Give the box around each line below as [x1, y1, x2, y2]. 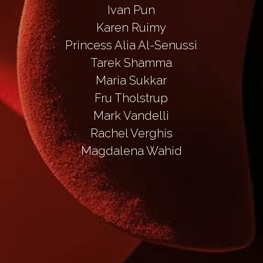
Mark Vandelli [93, 108, 170, 123]
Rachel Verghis [90, 126, 173, 140]
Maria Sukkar [96, 73, 167, 87]
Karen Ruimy [96, 20, 167, 35]
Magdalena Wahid [80, 143, 182, 158]
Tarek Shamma [90, 55, 173, 70]
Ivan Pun [107, 2, 156, 17]
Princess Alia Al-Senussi [65, 38, 198, 52]
